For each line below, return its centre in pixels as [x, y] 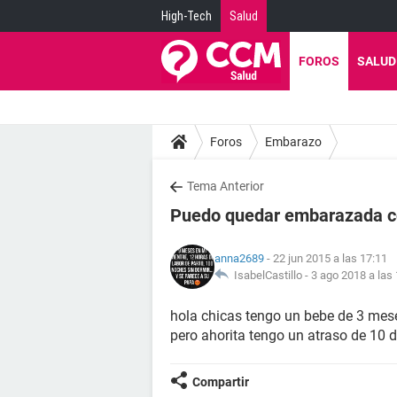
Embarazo [293, 141]
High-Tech [187, 16]
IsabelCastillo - [270, 275]
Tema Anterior [226, 186]
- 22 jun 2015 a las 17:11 [326, 258]
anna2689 [239, 258]
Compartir [221, 382]
